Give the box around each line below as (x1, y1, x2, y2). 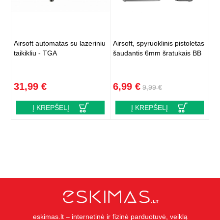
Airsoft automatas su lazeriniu (14, 39, 106, 48)
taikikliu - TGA (14, 49, 57, 57)
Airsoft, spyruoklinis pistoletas (112, 39, 204, 48)
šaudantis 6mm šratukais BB (112, 49, 201, 57)
